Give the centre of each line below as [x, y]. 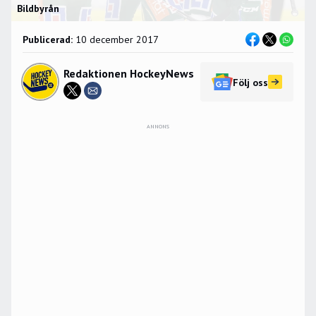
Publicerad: [48, 39]
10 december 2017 [117, 39]
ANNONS [158, 126]
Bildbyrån [38, 8]
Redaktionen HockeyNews [129, 73]
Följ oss [250, 83]
